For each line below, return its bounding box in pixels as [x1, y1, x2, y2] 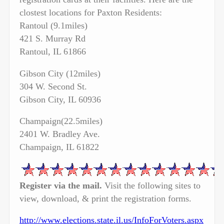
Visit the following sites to [102, 180, 200, 190]
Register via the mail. [19, 180, 102, 190]
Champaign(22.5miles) [19, 116, 102, 126]
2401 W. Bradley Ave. [19, 129, 100, 139]
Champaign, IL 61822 [19, 142, 99, 152]
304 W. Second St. [19, 81, 87, 91]
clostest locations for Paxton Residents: [19, 7, 162, 18]
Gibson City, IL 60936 [19, 94, 101, 104]
